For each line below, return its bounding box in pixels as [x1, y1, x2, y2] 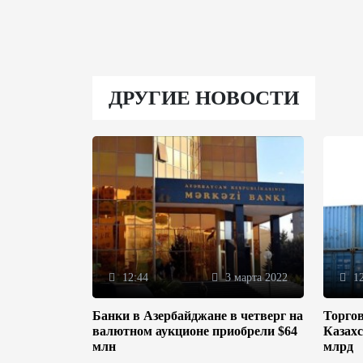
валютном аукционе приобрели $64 [92, 324, 297, 338]
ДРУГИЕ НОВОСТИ [109, 87, 299, 109]
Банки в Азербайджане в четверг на [92, 309, 303, 322]
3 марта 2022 [221, 271, 288, 284]
